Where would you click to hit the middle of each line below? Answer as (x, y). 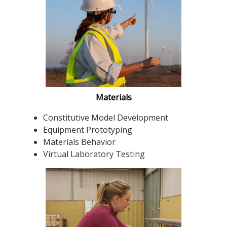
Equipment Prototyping (88, 129)
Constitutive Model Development (106, 117)
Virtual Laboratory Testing (94, 154)
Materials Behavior (79, 142)
